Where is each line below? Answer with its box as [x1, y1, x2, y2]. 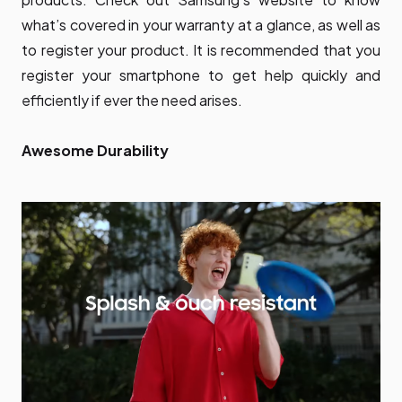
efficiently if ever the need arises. [22, 91, 242, 110]
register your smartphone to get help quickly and [22, 66, 380, 85]
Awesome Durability [22, 141, 169, 161]
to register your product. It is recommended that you [22, 40, 380, 60]
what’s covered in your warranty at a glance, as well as [22, 15, 380, 35]
